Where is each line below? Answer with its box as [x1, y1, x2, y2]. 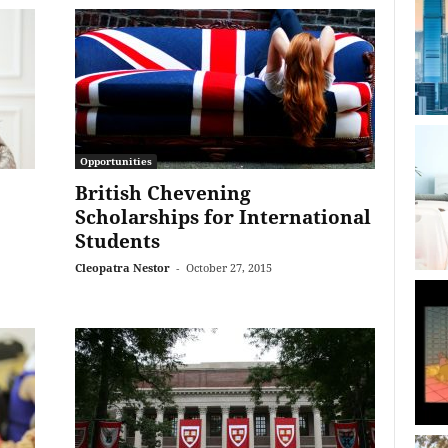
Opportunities [79, 154, 152, 168]
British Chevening [74, 180, 251, 206]
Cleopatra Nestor [74, 260, 170, 275]
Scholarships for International [74, 204, 371, 230]
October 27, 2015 [185, 260, 272, 275]
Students [74, 228, 160, 254]
